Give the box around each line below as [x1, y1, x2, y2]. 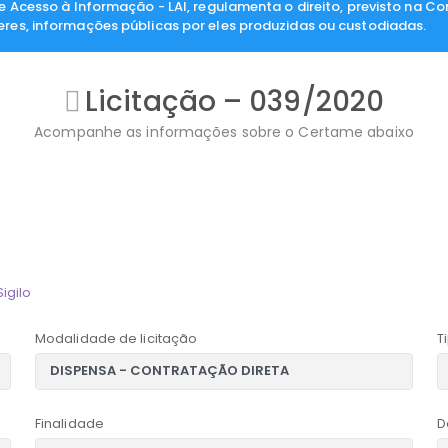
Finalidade [34, 413, 104, 433]
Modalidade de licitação [34, 328, 198, 348]
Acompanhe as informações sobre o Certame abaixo [34, 121, 414, 142]
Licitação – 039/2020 [85, 81, 385, 121]
